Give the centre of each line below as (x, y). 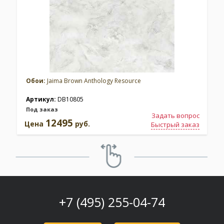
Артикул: (42, 99)
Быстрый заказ (175, 124)
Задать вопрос (175, 115)
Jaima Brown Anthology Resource (93, 80)
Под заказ (42, 109)
